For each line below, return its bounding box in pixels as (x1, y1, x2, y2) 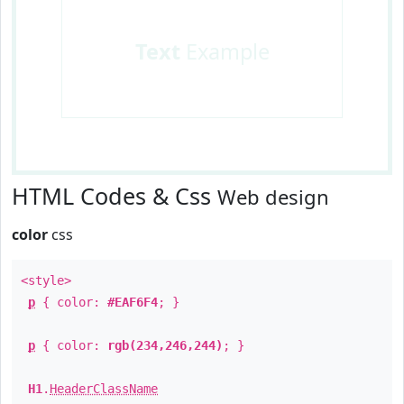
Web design (217, 183, 329, 210)
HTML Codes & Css (12, 180, 217, 211)
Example (179, 37, 270, 66)
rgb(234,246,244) (107, 338, 223, 353)
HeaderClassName (50, 381, 158, 396)
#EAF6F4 (107, 295, 158, 309)
